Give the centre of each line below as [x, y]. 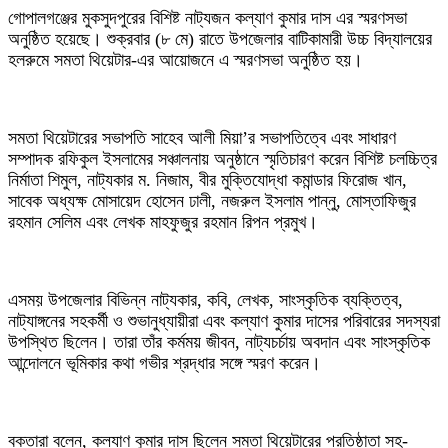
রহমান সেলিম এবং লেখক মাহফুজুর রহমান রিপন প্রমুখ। [163, 222]
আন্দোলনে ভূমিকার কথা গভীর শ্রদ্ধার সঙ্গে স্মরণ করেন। [164, 363]
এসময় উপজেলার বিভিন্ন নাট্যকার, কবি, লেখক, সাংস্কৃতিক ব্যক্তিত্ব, [205, 300]
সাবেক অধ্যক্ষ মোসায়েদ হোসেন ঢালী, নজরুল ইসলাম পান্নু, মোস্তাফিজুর [212, 201]
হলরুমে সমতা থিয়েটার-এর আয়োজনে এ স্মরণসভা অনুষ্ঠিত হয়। [185, 60]
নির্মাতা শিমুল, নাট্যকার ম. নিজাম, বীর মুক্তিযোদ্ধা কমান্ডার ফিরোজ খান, [207, 180]
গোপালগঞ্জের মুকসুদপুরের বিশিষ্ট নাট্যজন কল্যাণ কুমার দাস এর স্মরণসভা [207, 18]
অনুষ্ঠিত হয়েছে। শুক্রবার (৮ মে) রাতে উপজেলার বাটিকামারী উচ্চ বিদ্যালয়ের [220, 39]
